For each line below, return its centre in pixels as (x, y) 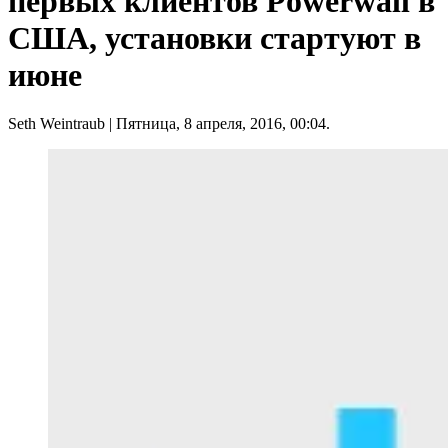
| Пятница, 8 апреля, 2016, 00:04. (217, 124)
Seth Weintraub (56, 124)
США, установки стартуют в (214, 38)
